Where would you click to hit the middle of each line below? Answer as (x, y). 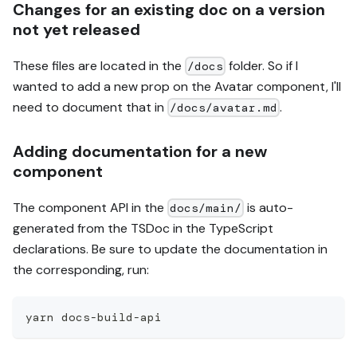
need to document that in (90, 107)
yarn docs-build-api (94, 317)
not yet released (76, 29)
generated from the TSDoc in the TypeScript (143, 228)
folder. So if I (262, 65)
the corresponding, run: (81, 269)
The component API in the (90, 207)
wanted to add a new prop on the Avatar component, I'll (177, 86)
